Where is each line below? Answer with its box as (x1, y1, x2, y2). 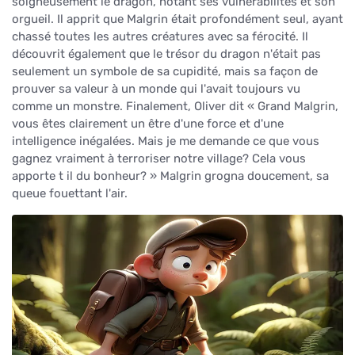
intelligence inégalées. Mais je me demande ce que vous (12, 133, 319, 148)
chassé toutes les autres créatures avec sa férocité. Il (12, 29, 308, 44)
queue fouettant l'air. (12, 185, 128, 200)
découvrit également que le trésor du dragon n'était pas (12, 46, 321, 61)
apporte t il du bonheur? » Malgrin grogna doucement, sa (12, 168, 329, 183)
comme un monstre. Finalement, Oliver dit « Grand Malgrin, (12, 98, 338, 113)
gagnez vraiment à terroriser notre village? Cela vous (12, 151, 306, 166)
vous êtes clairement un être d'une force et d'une (12, 116, 284, 131)
